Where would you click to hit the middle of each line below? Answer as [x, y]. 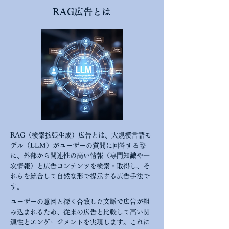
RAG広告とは [82, 12]
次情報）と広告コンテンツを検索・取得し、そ [80, 166]
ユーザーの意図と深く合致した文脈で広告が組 [80, 202]
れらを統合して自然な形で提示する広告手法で [80, 176]
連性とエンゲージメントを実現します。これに [80, 222]
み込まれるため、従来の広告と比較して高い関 [80, 212]
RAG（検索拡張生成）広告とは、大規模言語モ [81, 135]
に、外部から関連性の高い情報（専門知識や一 [80, 156]
